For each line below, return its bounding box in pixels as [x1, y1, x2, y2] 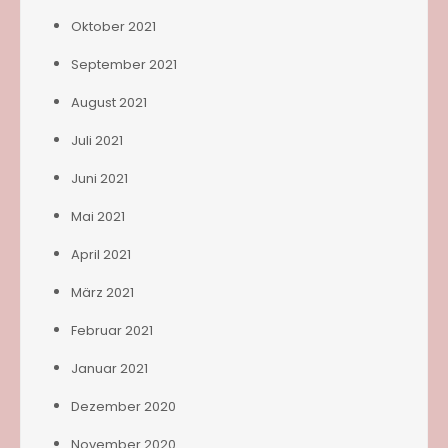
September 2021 [71, 54, 177, 74]
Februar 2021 [71, 320, 153, 340]
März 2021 [71, 282, 134, 302]
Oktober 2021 [71, 16, 156, 36]
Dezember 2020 [71, 396, 176, 416]
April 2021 [71, 244, 131, 264]
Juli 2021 [71, 130, 123, 150]
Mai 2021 [71, 206, 125, 226]
